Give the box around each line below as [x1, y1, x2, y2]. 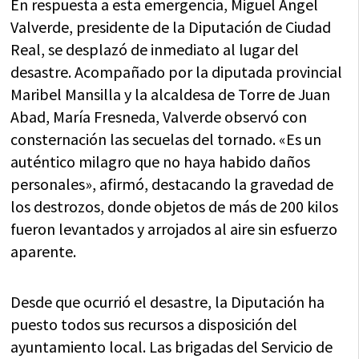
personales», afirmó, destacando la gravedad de [10, 174, 334, 195]
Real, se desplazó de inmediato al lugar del [10, 39, 300, 60]
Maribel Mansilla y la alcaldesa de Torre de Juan [10, 84, 331, 105]
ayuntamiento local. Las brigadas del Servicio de [10, 337, 333, 357]
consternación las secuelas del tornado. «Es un [10, 129, 322, 150]
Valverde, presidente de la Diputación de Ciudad [10, 17, 332, 38]
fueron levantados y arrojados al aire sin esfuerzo [10, 219, 338, 240]
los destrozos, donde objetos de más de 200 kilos [10, 196, 339, 217]
